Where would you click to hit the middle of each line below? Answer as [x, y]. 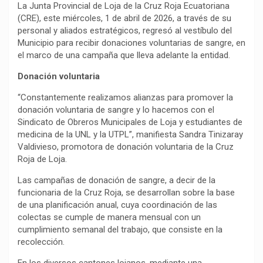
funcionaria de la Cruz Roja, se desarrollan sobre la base [126, 193]
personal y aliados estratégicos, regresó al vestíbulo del [125, 31]
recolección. [41, 242]
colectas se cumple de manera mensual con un [109, 217]
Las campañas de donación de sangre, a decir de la [117, 180]
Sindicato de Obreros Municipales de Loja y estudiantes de [130, 122]
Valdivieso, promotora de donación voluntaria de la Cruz [126, 147]
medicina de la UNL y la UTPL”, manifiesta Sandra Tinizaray [130, 134]
